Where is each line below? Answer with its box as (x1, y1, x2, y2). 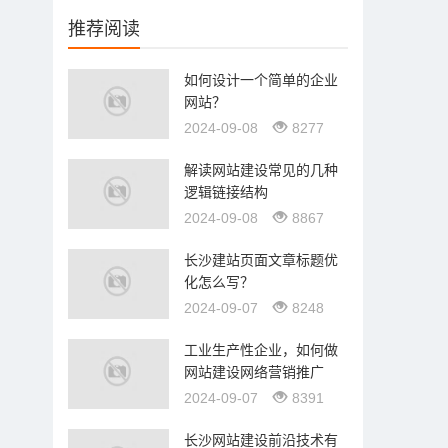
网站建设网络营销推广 (184, 364, 324, 380)
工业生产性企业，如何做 (184, 342, 338, 358)
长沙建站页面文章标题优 (184, 252, 338, 268)
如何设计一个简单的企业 (184, 72, 338, 88)
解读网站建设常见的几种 (184, 162, 338, 178)
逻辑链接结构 (184, 184, 268, 200)
